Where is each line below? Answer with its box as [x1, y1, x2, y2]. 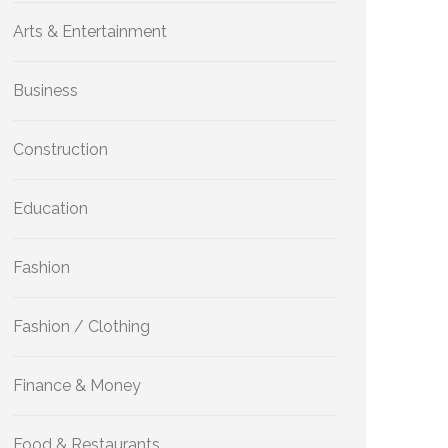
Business [13, 81, 78, 100]
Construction [13, 140, 108, 159]
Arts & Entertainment [13, 22, 167, 41]
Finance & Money [13, 376, 141, 395]
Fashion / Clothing [13, 317, 150, 336]
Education [13, 199, 88, 218]
